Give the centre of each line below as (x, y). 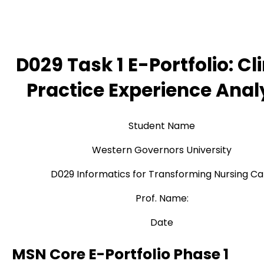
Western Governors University (162, 150)
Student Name (162, 126)
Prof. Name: (162, 198)
